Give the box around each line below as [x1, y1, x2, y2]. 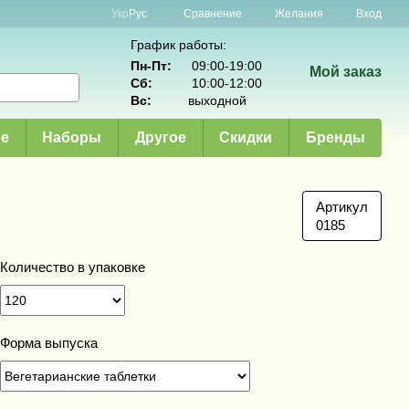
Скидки [219, 130, 273, 145]
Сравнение [184, 6, 242, 20]
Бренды [305, 130, 365, 145]
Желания [275, 7, 323, 20]
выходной [187, 93, 246, 108]
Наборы [42, 130, 102, 145]
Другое [134, 130, 186, 145]
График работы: [130, 37, 226, 52]
